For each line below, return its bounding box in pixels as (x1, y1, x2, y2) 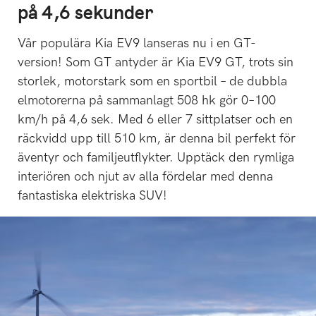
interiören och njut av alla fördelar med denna (18, 169, 273, 185)
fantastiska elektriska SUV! (18, 188, 167, 204)
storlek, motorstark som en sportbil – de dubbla (18, 74, 287, 90)
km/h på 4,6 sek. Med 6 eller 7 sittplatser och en (18, 112, 293, 128)
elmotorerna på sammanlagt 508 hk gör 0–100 (18, 93, 276, 109)
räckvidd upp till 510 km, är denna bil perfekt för (18, 131, 296, 147)
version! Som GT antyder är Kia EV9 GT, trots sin (18, 55, 293, 71)
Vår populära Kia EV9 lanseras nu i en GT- (18, 36, 256, 51)
